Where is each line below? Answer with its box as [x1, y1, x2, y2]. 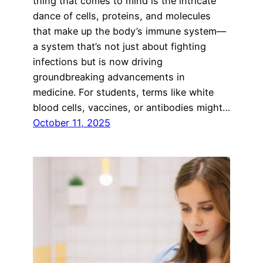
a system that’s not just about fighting [33, 40, 206, 52]
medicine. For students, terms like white [33, 86, 214, 98]
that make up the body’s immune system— [33, 25, 226, 37]
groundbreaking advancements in [33, 70, 185, 83]
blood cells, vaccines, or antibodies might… [33, 101, 230, 113]
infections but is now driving [33, 55, 163, 68]
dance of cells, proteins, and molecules [33, 9, 211, 22]
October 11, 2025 [33, 116, 110, 129]
